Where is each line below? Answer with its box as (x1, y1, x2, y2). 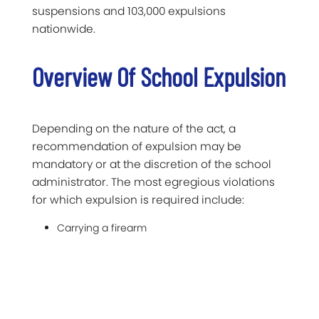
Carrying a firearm (57, 220, 147, 235)
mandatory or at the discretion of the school (32, 156, 271, 172)
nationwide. (32, 21, 95, 36)
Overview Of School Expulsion (32, 61, 286, 92)
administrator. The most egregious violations (32, 174, 275, 189)
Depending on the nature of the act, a (32, 120, 236, 136)
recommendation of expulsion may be (32, 138, 241, 154)
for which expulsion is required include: (32, 192, 244, 207)
